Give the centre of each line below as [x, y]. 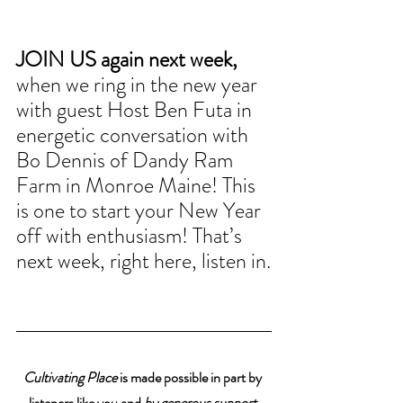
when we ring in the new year [139, 85]
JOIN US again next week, [129, 60]
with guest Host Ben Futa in [136, 110]
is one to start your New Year [141, 211]
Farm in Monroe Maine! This [138, 186]
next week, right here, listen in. [143, 261]
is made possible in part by [191, 378]
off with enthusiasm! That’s [131, 236]
